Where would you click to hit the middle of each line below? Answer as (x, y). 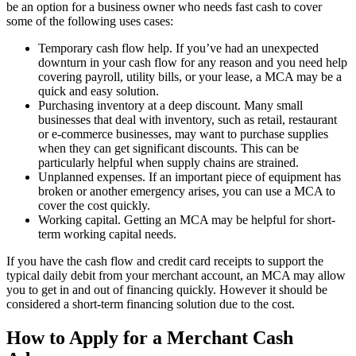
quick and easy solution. (99, 91)
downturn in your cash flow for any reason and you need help (193, 62)
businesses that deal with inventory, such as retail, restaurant (188, 119)
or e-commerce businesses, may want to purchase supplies (183, 133)
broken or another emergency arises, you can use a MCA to (187, 191)
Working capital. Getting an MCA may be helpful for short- (187, 219)
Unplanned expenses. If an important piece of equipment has (190, 176)
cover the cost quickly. (94, 205)
